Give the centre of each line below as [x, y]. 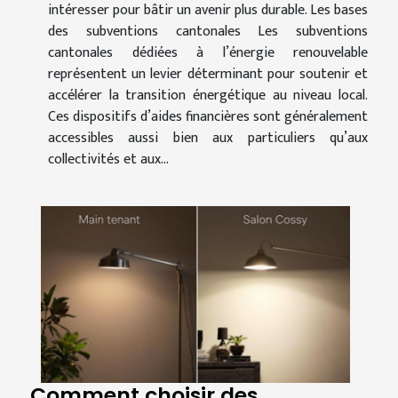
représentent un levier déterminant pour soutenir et [208, 75]
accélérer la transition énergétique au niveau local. [208, 96]
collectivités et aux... [108, 160]
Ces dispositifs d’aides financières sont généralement [208, 117]
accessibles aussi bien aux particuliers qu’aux [208, 139]
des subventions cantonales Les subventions [208, 32]
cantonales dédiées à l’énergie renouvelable [208, 53]
